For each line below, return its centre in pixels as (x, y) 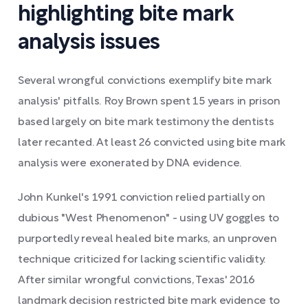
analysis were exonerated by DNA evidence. (130, 164)
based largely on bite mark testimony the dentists (146, 122)
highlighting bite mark (126, 15)
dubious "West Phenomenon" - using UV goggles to (148, 219)
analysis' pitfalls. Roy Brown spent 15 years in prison (149, 102)
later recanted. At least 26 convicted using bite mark (152, 143)
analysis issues (89, 43)
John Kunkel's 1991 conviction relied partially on (142, 198)
